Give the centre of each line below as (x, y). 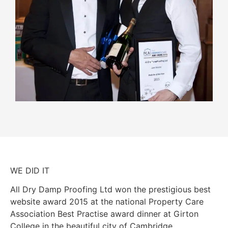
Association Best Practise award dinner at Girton (104, 213)
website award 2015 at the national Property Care (107, 201)
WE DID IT (30, 170)
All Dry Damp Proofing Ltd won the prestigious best (110, 189)
